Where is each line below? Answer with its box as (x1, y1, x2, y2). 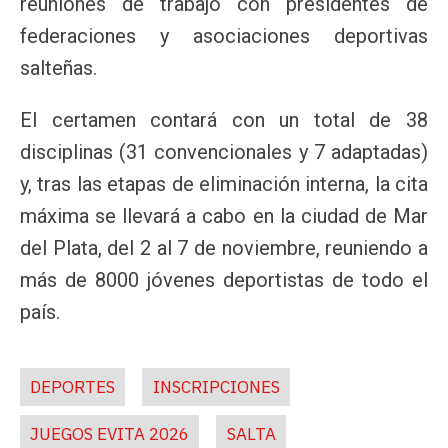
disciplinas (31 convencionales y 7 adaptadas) (20, 139, 428, 164)
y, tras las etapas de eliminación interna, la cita (20, 171, 428, 196)
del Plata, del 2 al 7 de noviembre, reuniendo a (20, 235, 428, 260)
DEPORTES (30, 375, 116, 398)
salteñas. (20, 55, 97, 80)
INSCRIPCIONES (152, 375, 280, 398)
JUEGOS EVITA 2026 (30, 423, 190, 446)
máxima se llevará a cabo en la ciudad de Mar (20, 203, 428, 228)
